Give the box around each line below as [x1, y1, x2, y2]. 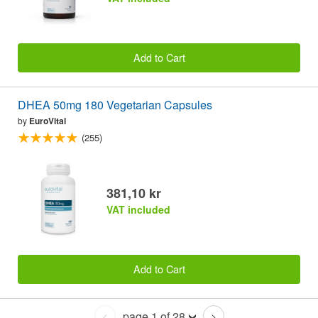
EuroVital [29, 114, 66, 127]
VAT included [106, 202, 170, 216]
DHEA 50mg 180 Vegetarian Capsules [18, 96, 212, 113]
